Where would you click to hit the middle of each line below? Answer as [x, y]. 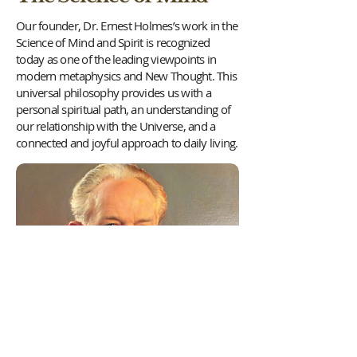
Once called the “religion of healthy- [103, 341]
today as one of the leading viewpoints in [116, 59]
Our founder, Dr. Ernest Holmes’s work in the [127, 25]
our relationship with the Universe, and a [116, 126]
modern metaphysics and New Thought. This [126, 76]
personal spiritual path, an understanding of [123, 109]
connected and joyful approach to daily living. [127, 143]
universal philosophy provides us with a [114, 92]
